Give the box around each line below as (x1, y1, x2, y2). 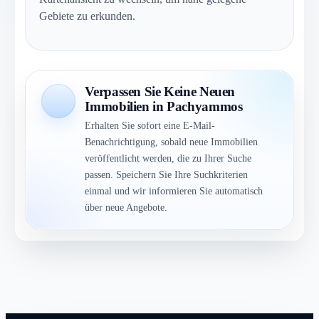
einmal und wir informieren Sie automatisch (85, 185, 263, 197)
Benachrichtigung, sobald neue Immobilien (85, 136, 258, 148)
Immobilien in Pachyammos (85, 99, 243, 115)
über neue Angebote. (85, 202, 168, 214)
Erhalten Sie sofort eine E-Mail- (85, 120, 216, 132)
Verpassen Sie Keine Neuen (85, 84, 236, 100)
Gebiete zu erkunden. (39, 9, 136, 22)
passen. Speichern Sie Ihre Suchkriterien (85, 169, 249, 181)
